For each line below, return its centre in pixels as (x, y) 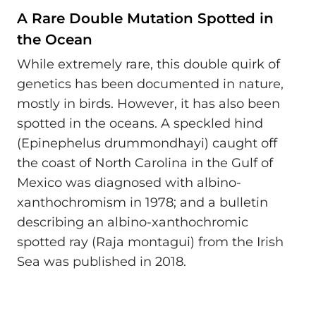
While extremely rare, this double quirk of (148, 65)
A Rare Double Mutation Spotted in (145, 18)
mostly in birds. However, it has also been (148, 104)
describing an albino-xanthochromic (133, 223)
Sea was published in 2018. (102, 262)
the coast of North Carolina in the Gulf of (145, 163)
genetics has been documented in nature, (150, 84)
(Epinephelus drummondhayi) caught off (147, 144)
